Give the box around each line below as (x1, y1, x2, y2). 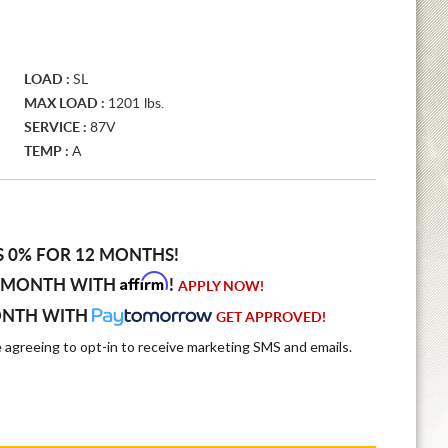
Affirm (120, 271, 167, 291)
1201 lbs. (108, 97, 164, 111)
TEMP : (24, 145, 72, 159)
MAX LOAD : (24, 97, 108, 111)
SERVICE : (24, 121, 90, 135)
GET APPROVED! (216, 311, 326, 325)
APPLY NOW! (178, 280, 264, 294)
